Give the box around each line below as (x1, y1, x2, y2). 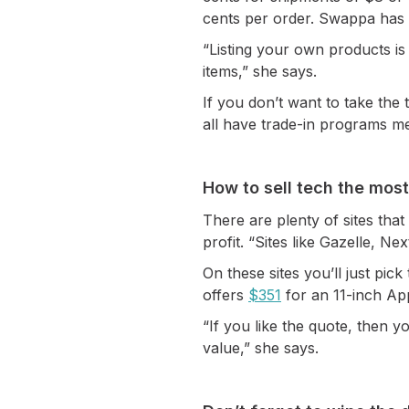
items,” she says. (203, 62, 317, 80)
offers (203, 286, 248, 304)
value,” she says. (203, 339, 319, 357)
